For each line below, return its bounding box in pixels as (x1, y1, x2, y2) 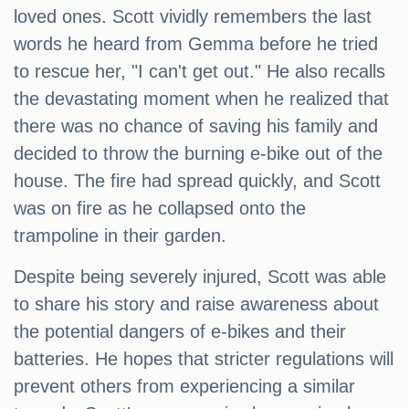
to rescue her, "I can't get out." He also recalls (14, 61, 385, 82)
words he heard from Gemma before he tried (14, 34, 378, 55)
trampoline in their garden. (14, 225, 226, 246)
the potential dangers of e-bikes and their (14, 321, 346, 342)
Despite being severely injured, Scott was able (14, 267, 386, 288)
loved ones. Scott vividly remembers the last (14, 6, 372, 27)
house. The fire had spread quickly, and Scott (14, 171, 381, 192)
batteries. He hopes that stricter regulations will (14, 349, 393, 370)
